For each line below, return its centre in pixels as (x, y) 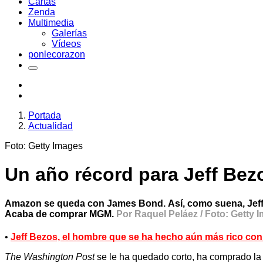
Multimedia (51, 23)
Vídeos (66, 44)
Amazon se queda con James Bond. (86, 203)
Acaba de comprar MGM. (60, 214)
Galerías (69, 33)
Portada (45, 115)
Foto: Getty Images (44, 146)
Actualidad (50, 126)
